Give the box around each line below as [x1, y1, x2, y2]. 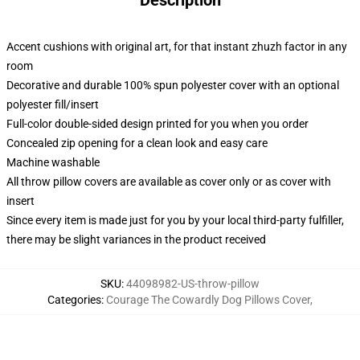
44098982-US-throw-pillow [126, 277, 260, 290]
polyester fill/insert [6, 98, 99, 111]
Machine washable [6, 156, 100, 169]
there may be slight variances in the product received [6, 233, 266, 246]
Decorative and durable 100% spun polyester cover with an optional [6, 79, 339, 92]
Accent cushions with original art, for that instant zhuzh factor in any [6, 40, 347, 53]
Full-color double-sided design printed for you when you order [6, 117, 309, 130]
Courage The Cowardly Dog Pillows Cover [106, 293, 310, 306]
